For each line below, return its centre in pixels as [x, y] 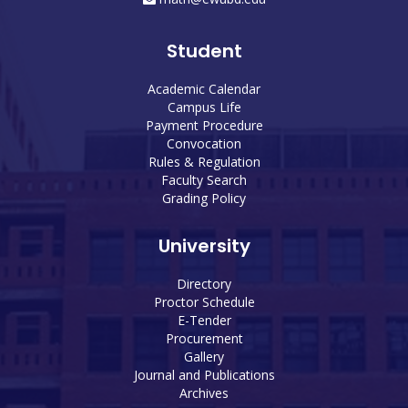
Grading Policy [204, 198]
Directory [204, 283]
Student [204, 51]
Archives [204, 393]
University [204, 245]
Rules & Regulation [204, 161]
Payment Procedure [204, 125]
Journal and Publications [204, 374]
